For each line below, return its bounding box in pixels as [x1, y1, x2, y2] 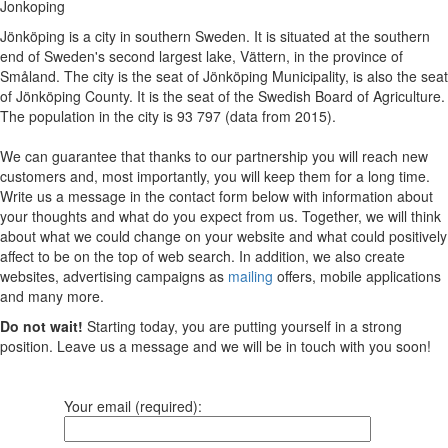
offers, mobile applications [273, 265, 441, 286]
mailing [228, 265, 273, 286]
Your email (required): [64, 395, 202, 416]
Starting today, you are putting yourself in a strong [83, 315, 402, 336]
